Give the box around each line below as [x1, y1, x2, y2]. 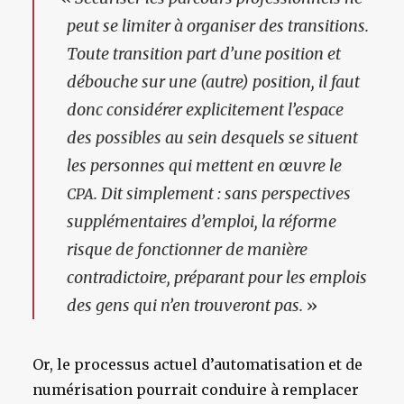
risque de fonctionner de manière [67, 239, 308, 260]
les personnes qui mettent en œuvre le [67, 155, 342, 176]
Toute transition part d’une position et [67, 43, 341, 64]
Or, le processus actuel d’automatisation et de [32, 355, 363, 373]
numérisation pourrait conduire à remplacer [32, 381, 359, 399]
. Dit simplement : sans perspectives [94, 183, 351, 204]
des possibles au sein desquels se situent [67, 127, 358, 148]
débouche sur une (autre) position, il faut [67, 71, 360, 92]
